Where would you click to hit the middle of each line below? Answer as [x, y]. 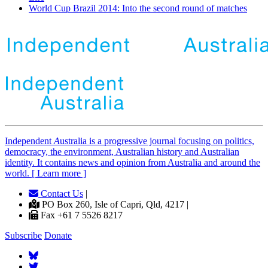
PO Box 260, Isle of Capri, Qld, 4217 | [114, 204]
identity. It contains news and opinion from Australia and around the [133, 162]
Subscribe [23, 235]
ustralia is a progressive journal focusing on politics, [157, 141]
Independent [29, 141]
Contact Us [61, 193]
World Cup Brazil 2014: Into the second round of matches [138, 8]
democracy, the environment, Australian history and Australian [122, 151]
